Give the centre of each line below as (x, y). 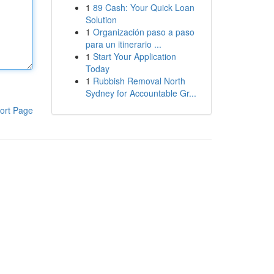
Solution (101, 20)
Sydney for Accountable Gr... (141, 93)
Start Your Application (134, 56)
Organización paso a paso (143, 32)
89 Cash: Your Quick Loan (143, 7)
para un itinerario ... (123, 44)
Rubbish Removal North (139, 81)
